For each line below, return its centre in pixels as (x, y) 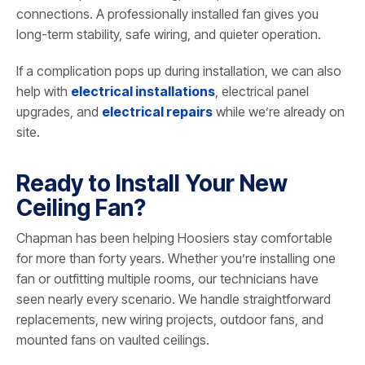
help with (44, 92)
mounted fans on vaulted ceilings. (113, 340)
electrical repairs (157, 112)
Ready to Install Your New (152, 184)
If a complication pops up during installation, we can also (179, 71)
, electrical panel (262, 92)
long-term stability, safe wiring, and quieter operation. (169, 35)
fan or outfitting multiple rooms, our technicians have (167, 279)
